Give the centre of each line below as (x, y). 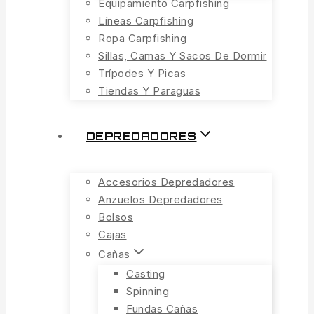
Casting (146, 274)
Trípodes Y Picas (142, 73)
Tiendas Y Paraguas (149, 91)
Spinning (148, 291)
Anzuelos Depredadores (161, 199)
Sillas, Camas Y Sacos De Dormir (183, 56)
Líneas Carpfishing (146, 21)
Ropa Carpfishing (142, 38)
